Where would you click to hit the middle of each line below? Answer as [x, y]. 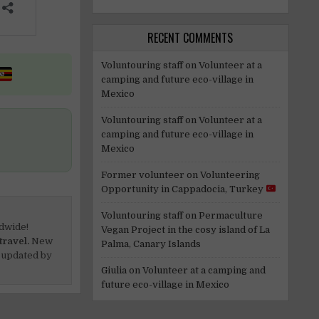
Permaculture [230, 215]
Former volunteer [142, 174]
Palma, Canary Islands [151, 244]
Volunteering [230, 174]
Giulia [114, 270]
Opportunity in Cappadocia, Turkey [183, 189]
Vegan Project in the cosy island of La [185, 229]
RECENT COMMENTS [190, 37]
